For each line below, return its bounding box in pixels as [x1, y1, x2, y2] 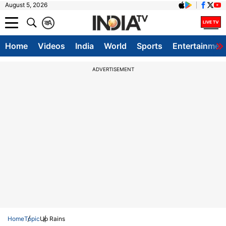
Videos [38, 41, 65, 51]
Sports [137, 41, 162, 51]
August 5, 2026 [5, 1, 47, 9]
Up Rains [40, 215, 65, 222]
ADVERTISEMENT [92, 66, 134, 72]
